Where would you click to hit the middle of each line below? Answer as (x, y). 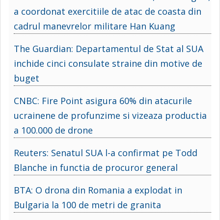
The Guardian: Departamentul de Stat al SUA (109, 48)
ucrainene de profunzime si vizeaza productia (110, 115)
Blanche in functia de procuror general (96, 167)
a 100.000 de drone (53, 130)
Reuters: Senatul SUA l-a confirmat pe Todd (106, 152)
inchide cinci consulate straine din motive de (108, 63)
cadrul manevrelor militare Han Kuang (95, 26)
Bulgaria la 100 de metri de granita (87, 205)
